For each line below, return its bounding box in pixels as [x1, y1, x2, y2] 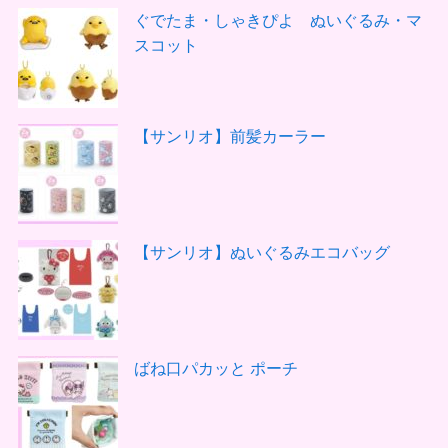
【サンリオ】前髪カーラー [134, 126, 327, 145]
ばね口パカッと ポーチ [134, 358, 299, 377]
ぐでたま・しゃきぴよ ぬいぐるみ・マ [134, 10, 423, 29]
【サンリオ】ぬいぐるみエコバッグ [134, 242, 391, 261]
